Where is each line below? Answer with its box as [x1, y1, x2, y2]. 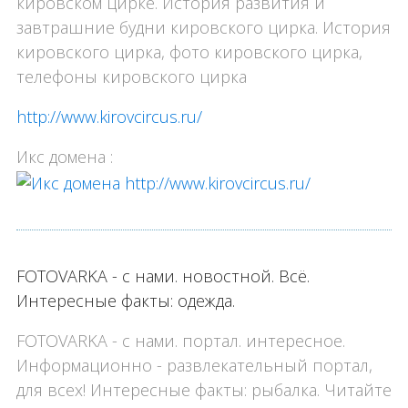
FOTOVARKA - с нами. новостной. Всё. [15, 264, 310, 287]
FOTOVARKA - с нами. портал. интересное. [15, 329, 345, 352]
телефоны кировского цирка [15, 66, 247, 88]
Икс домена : [15, 146, 113, 168]
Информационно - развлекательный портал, [15, 353, 372, 376]
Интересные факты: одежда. [15, 289, 235, 311]
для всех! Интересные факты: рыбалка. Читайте [15, 378, 392, 401]
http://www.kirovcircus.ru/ [15, 106, 202, 128]
